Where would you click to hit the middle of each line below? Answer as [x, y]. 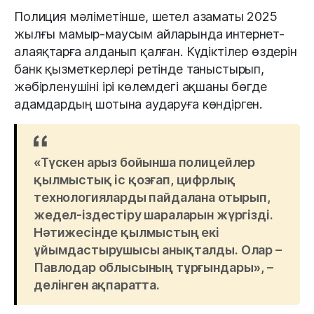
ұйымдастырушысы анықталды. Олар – [158, 250]
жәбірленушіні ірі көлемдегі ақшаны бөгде [141, 87]
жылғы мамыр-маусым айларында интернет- [149, 34]
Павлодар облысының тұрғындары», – [153, 268]
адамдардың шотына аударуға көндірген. [138, 104]
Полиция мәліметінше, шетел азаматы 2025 [146, 17]
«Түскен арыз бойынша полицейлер [145, 163]
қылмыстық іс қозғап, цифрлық [135, 180]
